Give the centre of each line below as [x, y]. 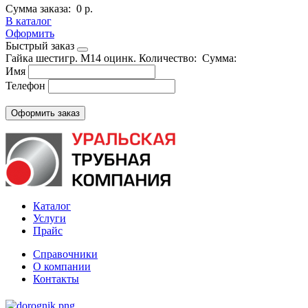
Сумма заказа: [40, 8]
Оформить [30, 33]
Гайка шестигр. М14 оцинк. [71, 58]
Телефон [25, 85]
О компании [62, 266]
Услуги [49, 218]
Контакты [56, 278]
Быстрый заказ [40, 45]
